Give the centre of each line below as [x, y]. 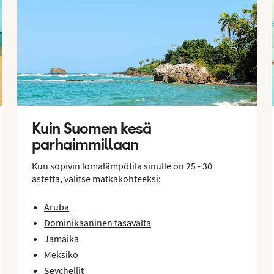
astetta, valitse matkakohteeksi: [96, 178]
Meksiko [61, 254]
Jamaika [61, 238]
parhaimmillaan [85, 144]
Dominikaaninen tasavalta [98, 222]
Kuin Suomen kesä [92, 128]
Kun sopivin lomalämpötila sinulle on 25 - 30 [122, 165]
